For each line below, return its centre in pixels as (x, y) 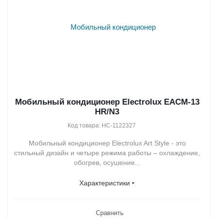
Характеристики (105, 183)
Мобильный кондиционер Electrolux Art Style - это (107, 143)
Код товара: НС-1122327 (101, 125)
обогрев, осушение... (107, 162)
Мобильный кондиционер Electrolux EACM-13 (107, 102)
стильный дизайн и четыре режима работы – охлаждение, (107, 153)
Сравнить (109, 213)
